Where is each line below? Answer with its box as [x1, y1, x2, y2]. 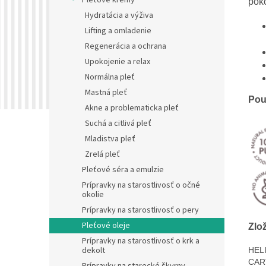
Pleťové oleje [82, 220, 130, 232]
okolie [82, 189, 104, 201]
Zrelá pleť [85, 148, 120, 161]
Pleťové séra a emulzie [82, 164, 164, 176]
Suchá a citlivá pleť [85, 118, 151, 130]
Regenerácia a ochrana [85, 40, 166, 53]
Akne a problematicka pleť [85, 102, 179, 115]
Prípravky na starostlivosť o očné [82, 179, 200, 192]
